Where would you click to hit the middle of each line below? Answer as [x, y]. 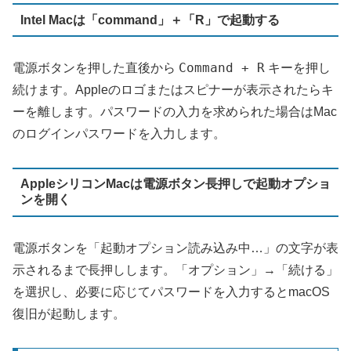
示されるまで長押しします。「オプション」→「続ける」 [175, 270]
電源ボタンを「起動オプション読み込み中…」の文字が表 [175, 248]
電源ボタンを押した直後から [96, 68]
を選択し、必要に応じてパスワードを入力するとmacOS [171, 291]
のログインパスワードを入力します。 [119, 134]
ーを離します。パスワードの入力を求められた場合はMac [175, 112]
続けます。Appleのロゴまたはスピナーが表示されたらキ [173, 90]
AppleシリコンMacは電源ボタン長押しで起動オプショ [175, 184]
